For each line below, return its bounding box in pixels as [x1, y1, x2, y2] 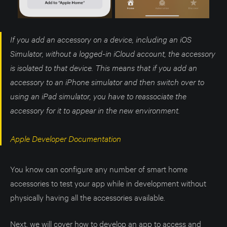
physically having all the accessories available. [10, 191, 165, 202]
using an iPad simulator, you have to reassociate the [10, 90, 186, 101]
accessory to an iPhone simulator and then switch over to [10, 75, 204, 87]
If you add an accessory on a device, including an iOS [10, 33, 192, 45]
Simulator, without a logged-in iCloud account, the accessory [10, 47, 215, 59]
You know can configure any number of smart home [10, 163, 187, 174]
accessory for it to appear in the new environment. [10, 104, 180, 116]
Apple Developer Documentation [10, 132, 121, 144]
